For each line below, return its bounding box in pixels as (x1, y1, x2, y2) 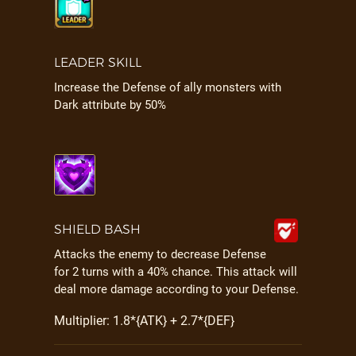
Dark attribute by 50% (54, 98, 166, 112)
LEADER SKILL (54, 55, 141, 70)
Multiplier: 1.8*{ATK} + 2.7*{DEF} (54, 313, 234, 328)
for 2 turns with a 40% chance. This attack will (54, 265, 297, 279)
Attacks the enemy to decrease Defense (54, 247, 266, 261)
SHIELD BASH (54, 222, 141, 237)
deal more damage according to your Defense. (54, 282, 299, 296)
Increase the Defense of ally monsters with (54, 80, 281, 95)
